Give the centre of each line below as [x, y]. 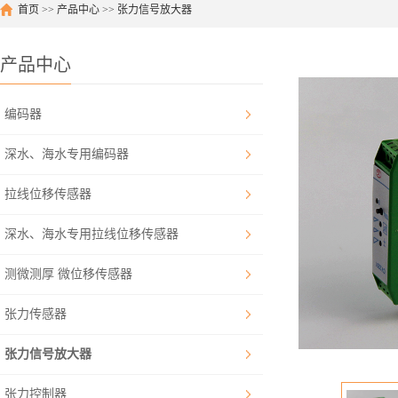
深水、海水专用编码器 [67, 154]
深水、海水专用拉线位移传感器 [92, 234]
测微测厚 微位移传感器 [68, 274]
